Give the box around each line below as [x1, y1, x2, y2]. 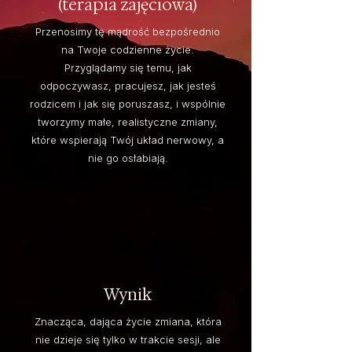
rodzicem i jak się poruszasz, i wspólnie [30, 97, 225, 111]
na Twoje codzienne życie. [61, 43, 194, 57]
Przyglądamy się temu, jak [64, 61, 192, 75]
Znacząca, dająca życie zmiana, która [34, 315, 222, 328]
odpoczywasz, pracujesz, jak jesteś [39, 79, 216, 93]
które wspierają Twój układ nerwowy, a [31, 134, 224, 147]
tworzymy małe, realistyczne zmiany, [38, 115, 218, 129]
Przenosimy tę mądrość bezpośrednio [35, 25, 220, 38]
